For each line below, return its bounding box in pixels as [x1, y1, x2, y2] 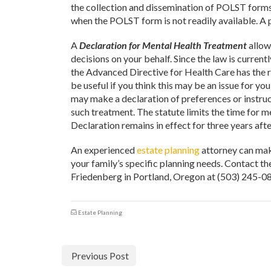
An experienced [71, 144, 137, 156]
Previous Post [71, 250, 129, 262]
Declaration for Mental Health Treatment [79, 39, 247, 51]
